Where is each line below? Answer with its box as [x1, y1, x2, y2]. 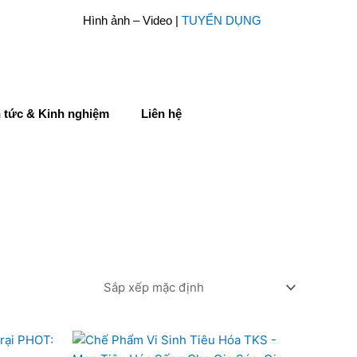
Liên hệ [140, 107, 182, 120]
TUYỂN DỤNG [182, 13, 262, 27]
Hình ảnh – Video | [83, 13, 182, 27]
